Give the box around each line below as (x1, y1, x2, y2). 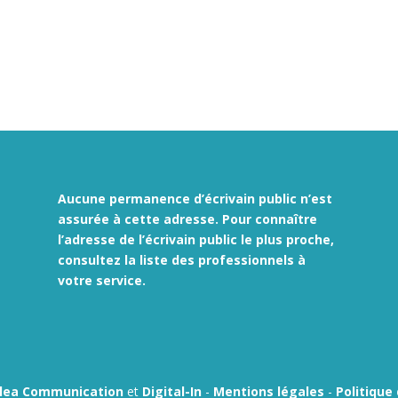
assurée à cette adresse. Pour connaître (57, 210, 317, 227)
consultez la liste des (57, 251, 198, 268)
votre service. (57, 271, 146, 289)
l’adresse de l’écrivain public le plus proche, (57, 230, 334, 248)
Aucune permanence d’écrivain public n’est (57, 189, 332, 207)
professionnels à (197, 251, 306, 268)
